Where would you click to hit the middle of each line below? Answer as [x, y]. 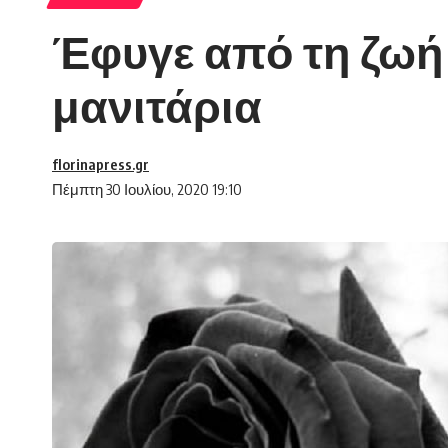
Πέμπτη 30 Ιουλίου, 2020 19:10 [147, 189]
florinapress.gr [100, 164]
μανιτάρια [157, 105]
